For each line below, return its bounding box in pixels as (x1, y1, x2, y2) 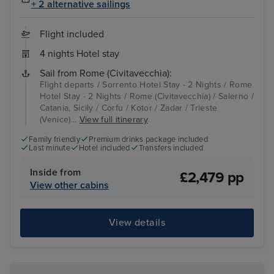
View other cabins (30, 179, 109, 191)
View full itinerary (79, 114, 148, 125)
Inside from (30, 166, 81, 179)
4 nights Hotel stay (40, 48, 119, 61)
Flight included (40, 28, 104, 41)
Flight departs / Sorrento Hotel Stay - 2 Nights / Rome (40, 80, 253, 91)
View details (108, 217, 166, 229)
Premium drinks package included (89, 135, 208, 145)
